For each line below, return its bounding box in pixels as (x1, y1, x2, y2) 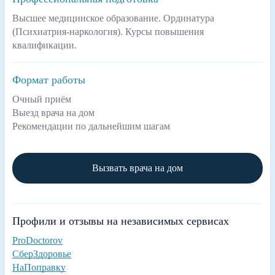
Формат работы (12, 74, 85, 86)
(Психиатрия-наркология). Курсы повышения (12, 26, 204, 37)
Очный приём (12, 94, 71, 104)
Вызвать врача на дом (92, 163, 183, 173)
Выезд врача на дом (12, 107, 95, 118)
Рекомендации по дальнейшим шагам (12, 121, 170, 131)
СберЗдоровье (12, 249, 71, 259)
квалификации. (12, 40, 77, 50)
